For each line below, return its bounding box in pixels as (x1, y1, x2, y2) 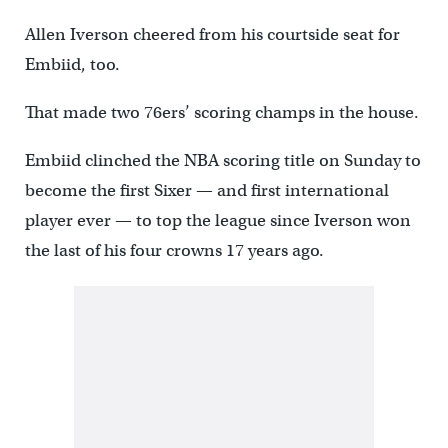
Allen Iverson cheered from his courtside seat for (24, 24, 400, 46)
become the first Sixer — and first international (24, 180, 389, 202)
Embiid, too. (24, 54, 120, 76)
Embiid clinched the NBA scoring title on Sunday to (24, 150, 421, 172)
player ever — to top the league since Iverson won (24, 210, 411, 232)
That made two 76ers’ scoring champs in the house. (24, 102, 419, 124)
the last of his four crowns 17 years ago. (24, 240, 324, 262)
